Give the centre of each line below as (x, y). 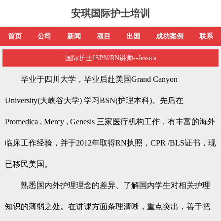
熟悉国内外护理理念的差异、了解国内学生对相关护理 (108, 185)
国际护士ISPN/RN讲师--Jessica (110, 58)
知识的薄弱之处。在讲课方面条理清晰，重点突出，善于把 (108, 206)
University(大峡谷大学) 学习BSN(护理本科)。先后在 (94, 100)
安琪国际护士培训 (110, 13)
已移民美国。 (29, 164)
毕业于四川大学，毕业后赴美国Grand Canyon (91, 79)
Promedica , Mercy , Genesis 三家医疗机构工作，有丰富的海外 (110, 122)
